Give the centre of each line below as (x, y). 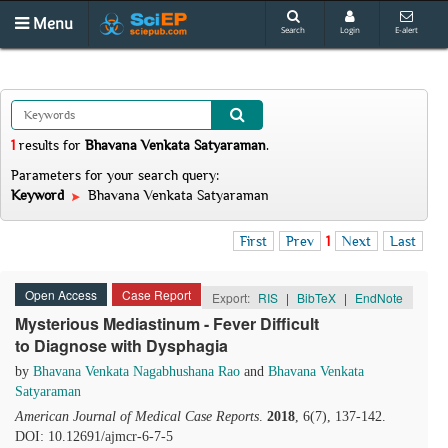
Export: (232, 297)
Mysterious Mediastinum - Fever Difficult (167, 323)
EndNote (379, 297)
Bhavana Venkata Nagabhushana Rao (136, 371)
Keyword (39, 195)
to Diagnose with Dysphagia (121, 345)
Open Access (61, 294)
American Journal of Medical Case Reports (137, 416)
